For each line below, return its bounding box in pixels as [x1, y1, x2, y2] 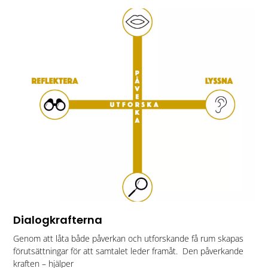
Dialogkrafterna [13, 212, 103, 227]
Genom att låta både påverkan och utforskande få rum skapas [13, 232, 244, 244]
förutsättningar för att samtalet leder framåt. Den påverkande [13, 245, 244, 257]
